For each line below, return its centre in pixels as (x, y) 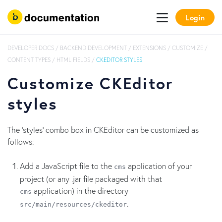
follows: (21, 141)
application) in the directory (80, 191)
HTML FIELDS (73, 60)
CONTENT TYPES (29, 60)
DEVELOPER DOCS (31, 48)
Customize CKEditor (90, 83)
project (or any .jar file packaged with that (91, 179)
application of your (159, 166)
